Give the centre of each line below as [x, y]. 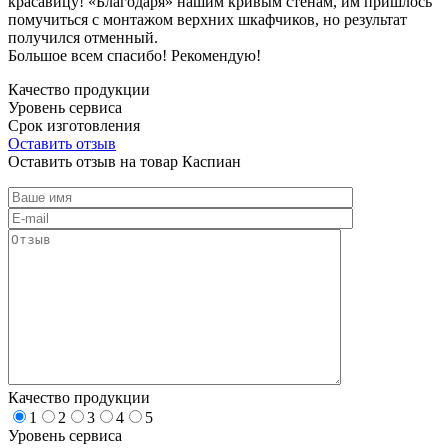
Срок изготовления [74, 125]
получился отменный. [83, 37]
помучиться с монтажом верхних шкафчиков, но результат [207, 19]
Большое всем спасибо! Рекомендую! [134, 55]
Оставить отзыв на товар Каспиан [124, 161]
